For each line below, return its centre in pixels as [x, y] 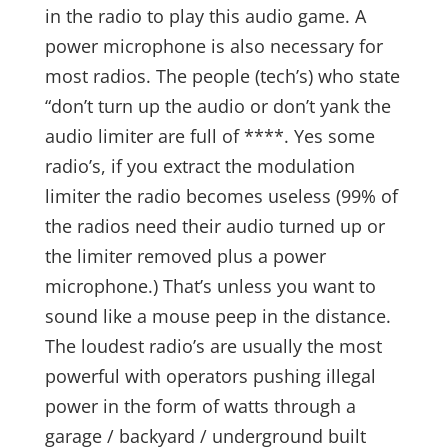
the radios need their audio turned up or [214, 226]
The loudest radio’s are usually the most [213, 346]
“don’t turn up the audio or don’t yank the [217, 106]
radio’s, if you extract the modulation [199, 166]
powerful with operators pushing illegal [210, 376]
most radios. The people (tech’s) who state [222, 76]
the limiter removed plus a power [185, 256]
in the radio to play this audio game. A [205, 16]
